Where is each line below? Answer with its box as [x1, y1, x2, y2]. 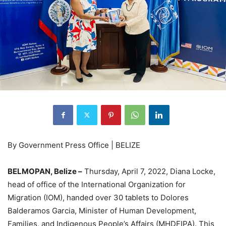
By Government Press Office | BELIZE [8, 140, 140, 150]
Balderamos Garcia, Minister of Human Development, [8, 205, 196, 215]
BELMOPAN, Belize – [8, 166, 82, 176]
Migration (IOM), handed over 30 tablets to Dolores [8, 192, 189, 202]
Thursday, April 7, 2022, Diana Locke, [82, 166, 215, 176]
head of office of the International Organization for [8, 179, 186, 189]
